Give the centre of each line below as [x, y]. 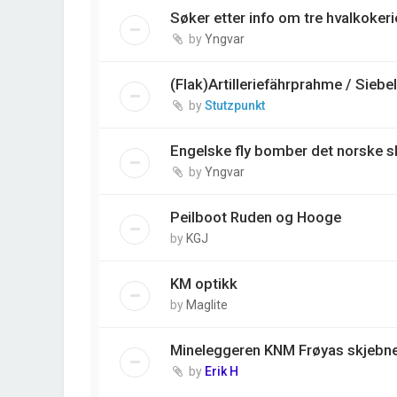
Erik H [222, 371]
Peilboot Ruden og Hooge [256, 217]
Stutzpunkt [235, 105]
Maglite [207, 304]
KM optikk [204, 283]
